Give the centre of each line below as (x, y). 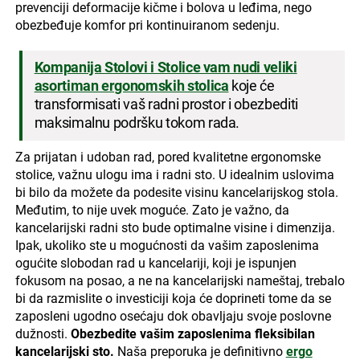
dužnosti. (43, 334)
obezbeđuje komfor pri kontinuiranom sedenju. (147, 26)
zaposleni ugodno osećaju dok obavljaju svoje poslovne (173, 317)
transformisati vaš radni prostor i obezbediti (166, 105)
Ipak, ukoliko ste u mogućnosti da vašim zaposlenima (167, 246)
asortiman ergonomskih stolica (131, 86)
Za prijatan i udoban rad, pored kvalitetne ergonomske (168, 157)
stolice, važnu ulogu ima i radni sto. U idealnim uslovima (174, 175)
